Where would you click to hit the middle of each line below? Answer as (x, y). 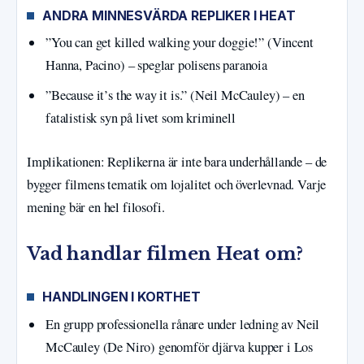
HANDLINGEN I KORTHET (121, 297)
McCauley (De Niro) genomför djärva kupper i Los (180, 347)
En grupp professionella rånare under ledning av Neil (183, 324)
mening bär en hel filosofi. (96, 207)
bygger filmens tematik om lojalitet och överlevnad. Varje (177, 184)
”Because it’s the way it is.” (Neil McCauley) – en (175, 95)
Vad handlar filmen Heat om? (165, 253)
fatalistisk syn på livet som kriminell (141, 118)
